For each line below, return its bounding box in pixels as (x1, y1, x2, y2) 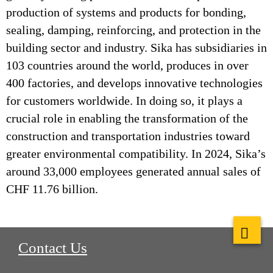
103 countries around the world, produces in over (6, 58, 249, 72)
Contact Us (18, 239, 87, 256)
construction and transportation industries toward (6, 129, 250, 143)
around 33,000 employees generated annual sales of (6, 165, 261, 178)
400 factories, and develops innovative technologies (6, 76, 263, 90)
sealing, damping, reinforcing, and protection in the (6, 23, 261, 37)
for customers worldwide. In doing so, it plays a (6, 94, 243, 107)
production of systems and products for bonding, (6, 5, 246, 19)
